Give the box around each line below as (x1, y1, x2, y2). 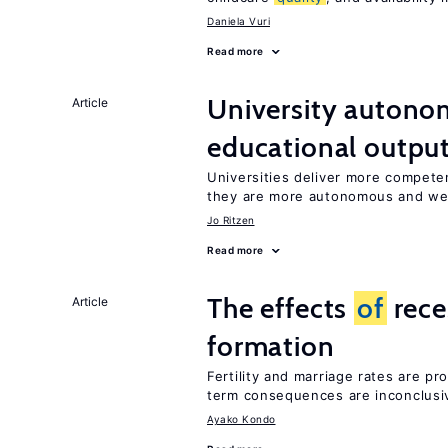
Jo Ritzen (207, 214, 255, 226)
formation (207, 329, 335, 363)
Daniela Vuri (207, 15, 270, 27)
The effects (207, 291, 355, 325)
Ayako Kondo (207, 413, 276, 425)
